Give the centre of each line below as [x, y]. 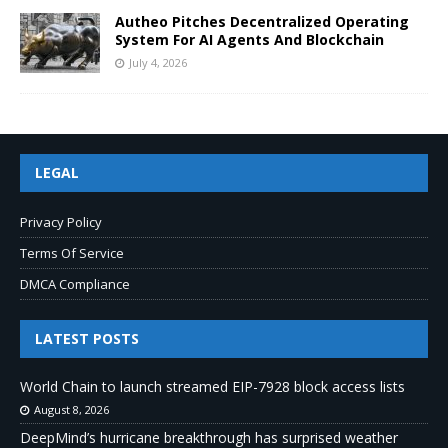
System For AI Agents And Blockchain [249, 39]
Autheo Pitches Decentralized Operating [262, 21]
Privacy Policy [61, 221]
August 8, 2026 [71, 409]
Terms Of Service [72, 252]
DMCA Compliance [75, 283]
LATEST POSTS [87, 338]
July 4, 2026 [158, 62]
